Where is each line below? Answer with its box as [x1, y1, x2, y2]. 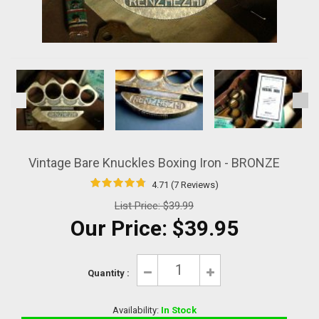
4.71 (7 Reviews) [149, 179, 219, 190]
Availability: [112, 304, 161, 315]
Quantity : [88, 268, 130, 279]
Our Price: [70, 215, 172, 241]
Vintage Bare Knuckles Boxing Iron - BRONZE [28, 155, 280, 170]
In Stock [160, 304, 197, 315]
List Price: [115, 199, 163, 212]
